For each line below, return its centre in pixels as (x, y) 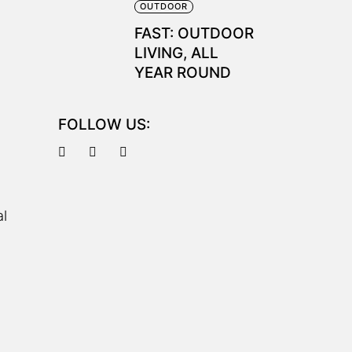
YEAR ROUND (182, 73)
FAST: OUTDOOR (194, 33)
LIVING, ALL (176, 53)
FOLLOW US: (104, 125)
